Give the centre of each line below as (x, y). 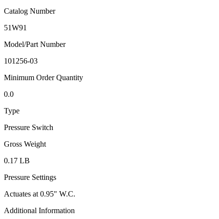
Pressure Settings (30, 177)
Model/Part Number (35, 44)
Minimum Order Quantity (44, 77)
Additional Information (39, 210)
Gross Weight (25, 144)
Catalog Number (30, 11)
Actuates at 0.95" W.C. (40, 194)
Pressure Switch (29, 127)
